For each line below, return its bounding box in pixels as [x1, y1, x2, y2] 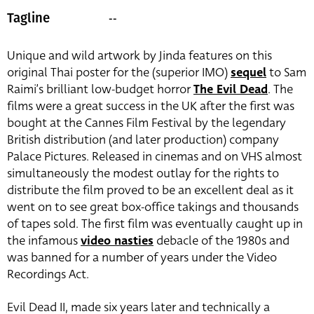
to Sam [266, 64, 306, 82]
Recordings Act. [7, 266, 89, 284]
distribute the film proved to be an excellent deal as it [7, 182, 294, 200]
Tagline [7, 11, 50, 27]
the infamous [7, 232, 81, 250]
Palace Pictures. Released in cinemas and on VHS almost [7, 148, 302, 166]
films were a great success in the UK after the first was [7, 97, 294, 116]
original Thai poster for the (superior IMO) [7, 64, 231, 82]
